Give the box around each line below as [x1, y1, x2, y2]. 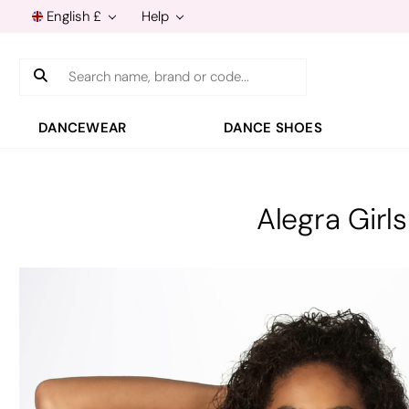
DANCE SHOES [224, 118, 322, 136]
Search [20, 60, 64, 78]
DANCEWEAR [38, 118, 127, 136]
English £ [42, 8, 106, 25]
